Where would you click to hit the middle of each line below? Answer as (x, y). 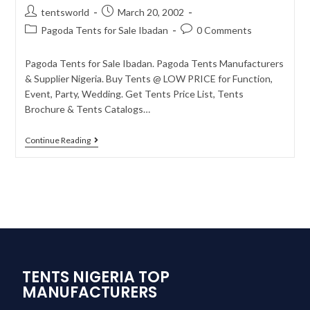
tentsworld (65, 12)
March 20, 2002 (151, 12)
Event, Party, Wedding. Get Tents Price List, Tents (134, 94)
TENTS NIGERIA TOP (96, 277)
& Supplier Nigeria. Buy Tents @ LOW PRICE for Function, (148, 79)
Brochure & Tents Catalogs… (87, 109)
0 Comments (224, 30)
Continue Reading (57, 140)
